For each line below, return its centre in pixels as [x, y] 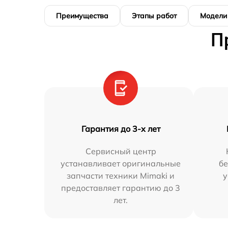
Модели [213, 16]
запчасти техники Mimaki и [121, 175]
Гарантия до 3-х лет [121, 129]
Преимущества [82, 16]
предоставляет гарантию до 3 [121, 188]
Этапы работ [154, 16]
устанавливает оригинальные [121, 163]
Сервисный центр [121, 151]
